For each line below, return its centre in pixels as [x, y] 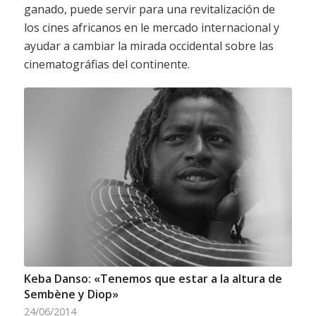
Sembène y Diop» [71, 294]
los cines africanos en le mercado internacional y [151, 27]
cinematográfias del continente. [107, 64]
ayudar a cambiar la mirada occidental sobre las [148, 45]
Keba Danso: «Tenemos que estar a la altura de [153, 278]
